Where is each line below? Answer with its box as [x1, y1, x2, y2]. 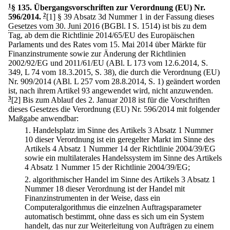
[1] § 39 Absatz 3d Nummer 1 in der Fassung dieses [46, 12, 214, 21]
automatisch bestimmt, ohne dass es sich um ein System [25, 212, 204, 221]
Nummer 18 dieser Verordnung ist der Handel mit [25, 184, 185, 193]
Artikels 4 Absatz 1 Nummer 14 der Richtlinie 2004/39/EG [25, 144, 216, 154]
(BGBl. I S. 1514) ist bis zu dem [100, 22, 206, 30]
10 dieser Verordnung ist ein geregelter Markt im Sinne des [25, 135, 215, 144]
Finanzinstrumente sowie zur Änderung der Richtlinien [8, 49, 186, 58]
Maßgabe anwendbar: [8, 114, 79, 123]
